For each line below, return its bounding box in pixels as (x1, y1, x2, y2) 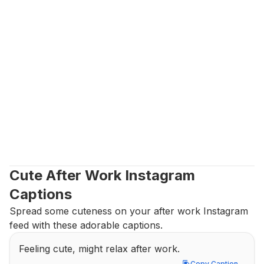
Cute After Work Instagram (9, 167, 195, 184)
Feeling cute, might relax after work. (19, 243, 180, 255)
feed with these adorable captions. (9, 219, 163, 231)
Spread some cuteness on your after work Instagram (9, 205, 248, 217)
